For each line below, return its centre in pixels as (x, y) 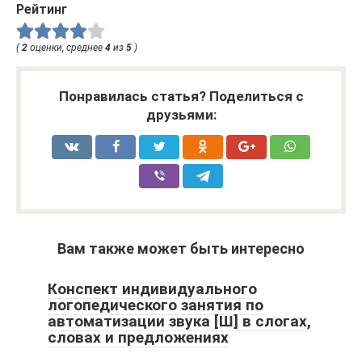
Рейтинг (42, 10)
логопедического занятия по (156, 305)
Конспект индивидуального (152, 289)
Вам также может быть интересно (181, 249)
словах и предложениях (138, 338)
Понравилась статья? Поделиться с (181, 97)
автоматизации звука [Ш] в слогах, (179, 322)
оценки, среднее (66, 48)
